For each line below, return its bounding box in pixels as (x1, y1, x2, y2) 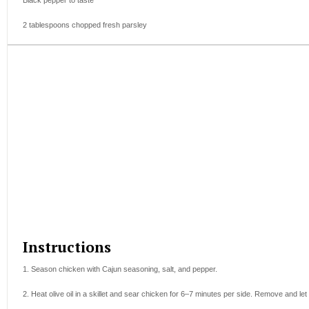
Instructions (23, 237, 111, 257)
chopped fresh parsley (70, 21, 147, 30)
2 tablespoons (23, 21, 70, 30)
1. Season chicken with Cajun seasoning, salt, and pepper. (23, 265, 217, 274)
